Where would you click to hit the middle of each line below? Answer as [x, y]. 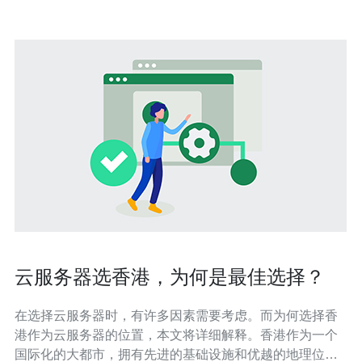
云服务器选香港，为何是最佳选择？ [170, 277]
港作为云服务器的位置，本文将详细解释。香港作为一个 [176, 335]
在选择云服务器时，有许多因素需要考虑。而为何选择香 [176, 316]
